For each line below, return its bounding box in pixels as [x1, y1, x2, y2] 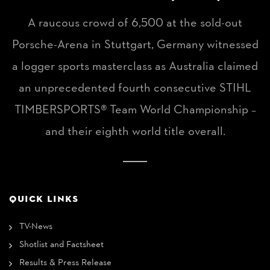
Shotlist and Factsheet [19, 239, 104, 251]
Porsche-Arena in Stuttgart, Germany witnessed [11, 37, 259, 54]
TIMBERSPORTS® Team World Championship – [14, 102, 256, 119]
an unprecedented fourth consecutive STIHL [19, 80, 251, 97]
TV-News [19, 221, 52, 233]
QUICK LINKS [9, 193, 78, 204]
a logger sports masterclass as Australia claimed [12, 58, 258, 75]
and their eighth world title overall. [45, 124, 225, 140]
